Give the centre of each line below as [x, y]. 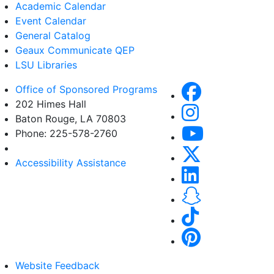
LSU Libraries [46, 65]
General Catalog [53, 35]
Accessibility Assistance [71, 163]
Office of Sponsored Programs [86, 89]
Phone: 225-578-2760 [66, 133]
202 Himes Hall [51, 104]
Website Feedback [57, 265]
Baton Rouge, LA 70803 [71, 119]
